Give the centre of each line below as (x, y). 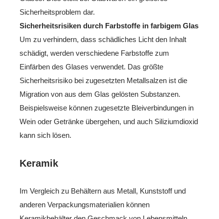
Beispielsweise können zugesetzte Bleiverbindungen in (107, 108)
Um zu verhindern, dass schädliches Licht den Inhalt (103, 39)
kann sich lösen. (45, 135)
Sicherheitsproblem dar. (57, 12)
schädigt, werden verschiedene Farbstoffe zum (94, 53)
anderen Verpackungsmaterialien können (85, 204)
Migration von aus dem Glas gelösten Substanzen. (100, 94)
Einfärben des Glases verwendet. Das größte (91, 66)
